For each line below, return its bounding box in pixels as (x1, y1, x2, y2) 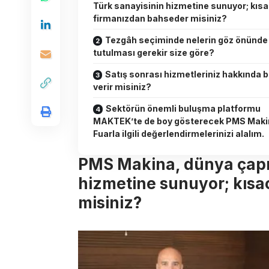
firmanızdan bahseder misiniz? (93, 13, 227, 24)
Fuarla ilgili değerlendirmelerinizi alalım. (93, 128, 264, 139)
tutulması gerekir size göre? (93, 47, 214, 58)
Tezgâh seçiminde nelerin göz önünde (105, 35, 268, 46)
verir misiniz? (93, 82, 151, 92)
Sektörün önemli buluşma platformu (106, 103, 261, 114)
